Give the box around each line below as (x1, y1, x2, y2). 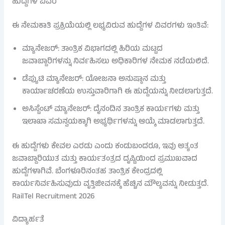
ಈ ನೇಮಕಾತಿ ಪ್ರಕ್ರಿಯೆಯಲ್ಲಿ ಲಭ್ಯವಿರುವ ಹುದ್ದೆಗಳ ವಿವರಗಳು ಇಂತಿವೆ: (12, 20, 208, 33)
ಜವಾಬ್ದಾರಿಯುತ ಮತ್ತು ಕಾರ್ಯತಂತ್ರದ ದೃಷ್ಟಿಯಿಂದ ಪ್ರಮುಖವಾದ (12, 152, 197, 166)
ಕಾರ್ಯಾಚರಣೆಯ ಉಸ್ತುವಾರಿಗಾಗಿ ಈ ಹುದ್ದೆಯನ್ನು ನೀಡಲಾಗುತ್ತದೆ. (22, 85, 213, 99)
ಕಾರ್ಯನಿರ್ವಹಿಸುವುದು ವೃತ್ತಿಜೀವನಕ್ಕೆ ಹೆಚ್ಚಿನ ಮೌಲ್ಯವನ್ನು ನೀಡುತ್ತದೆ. (12, 177, 208, 191)
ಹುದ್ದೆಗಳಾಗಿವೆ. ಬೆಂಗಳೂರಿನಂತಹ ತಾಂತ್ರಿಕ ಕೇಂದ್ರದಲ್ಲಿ (12, 165, 162, 178)
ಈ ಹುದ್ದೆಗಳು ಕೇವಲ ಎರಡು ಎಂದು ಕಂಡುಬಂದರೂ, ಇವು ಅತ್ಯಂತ (12, 140, 198, 153)
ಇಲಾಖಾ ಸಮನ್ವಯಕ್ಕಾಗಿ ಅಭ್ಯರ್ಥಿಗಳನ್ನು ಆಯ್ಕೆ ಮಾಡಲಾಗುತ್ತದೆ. (22, 116, 204, 129)
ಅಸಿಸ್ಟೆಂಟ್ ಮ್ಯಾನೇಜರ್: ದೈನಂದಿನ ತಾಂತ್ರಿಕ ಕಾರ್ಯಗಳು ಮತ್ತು (22, 103, 199, 117)
